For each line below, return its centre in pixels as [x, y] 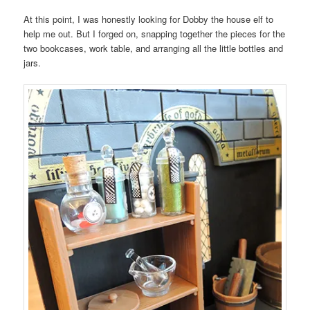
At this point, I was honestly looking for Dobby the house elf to [149, 19]
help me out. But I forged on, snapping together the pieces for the [155, 33]
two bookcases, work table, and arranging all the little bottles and [154, 48]
